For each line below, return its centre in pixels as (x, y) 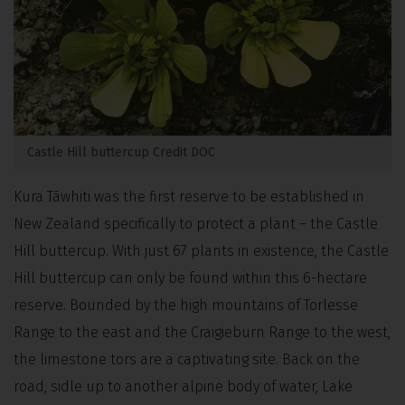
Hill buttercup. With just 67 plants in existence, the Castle (201, 250)
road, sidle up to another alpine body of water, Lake (183, 386)
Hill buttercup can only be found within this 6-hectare (190, 278)
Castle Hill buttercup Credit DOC (121, 152)
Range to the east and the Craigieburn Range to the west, (202, 332)
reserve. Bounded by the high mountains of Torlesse (186, 305)
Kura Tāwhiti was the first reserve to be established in (189, 196)
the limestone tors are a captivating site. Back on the (187, 359)
